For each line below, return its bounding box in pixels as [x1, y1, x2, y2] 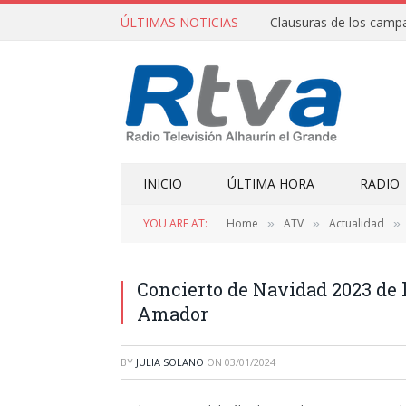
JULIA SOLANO [136, 355, 204, 369]
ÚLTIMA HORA [227, 175, 314, 192]
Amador [137, 302, 208, 325]
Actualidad [329, 216, 384, 231]
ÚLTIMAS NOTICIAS [121, 13, 238, 31]
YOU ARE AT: [143, 216, 208, 231]
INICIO [143, 175, 182, 192]
